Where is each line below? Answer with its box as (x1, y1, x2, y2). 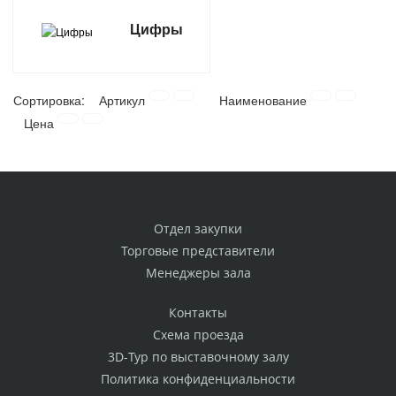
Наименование (219, 91, 310, 110)
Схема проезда (152, 326, 244, 344)
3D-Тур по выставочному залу (107, 348, 289, 366)
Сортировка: (13, 91, 88, 110)
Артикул (99, 91, 148, 110)
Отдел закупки (154, 220, 242, 238)
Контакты (169, 304, 227, 322)
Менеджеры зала (145, 264, 251, 282)
